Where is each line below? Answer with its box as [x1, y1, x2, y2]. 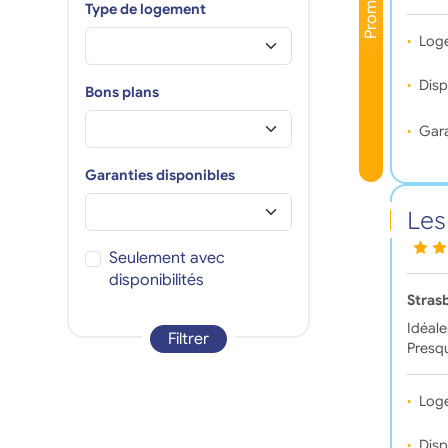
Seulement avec [108, 247, 225, 268]
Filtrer [167, 328, 209, 349]
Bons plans [84, 82, 159, 101]
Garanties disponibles [84, 165, 235, 184]
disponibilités [108, 269, 204, 290]
